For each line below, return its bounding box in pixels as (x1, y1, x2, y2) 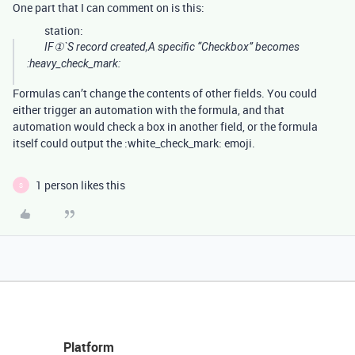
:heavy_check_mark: (27, 57, 120, 70)
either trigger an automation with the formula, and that (13, 102, 284, 117)
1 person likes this (36, 177, 125, 193)
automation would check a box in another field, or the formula (13, 119, 318, 134)
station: (44, 23, 83, 38)
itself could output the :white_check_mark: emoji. (13, 136, 255, 151)
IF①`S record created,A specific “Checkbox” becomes (44, 40, 300, 53)
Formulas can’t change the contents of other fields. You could (13, 86, 317, 101)
